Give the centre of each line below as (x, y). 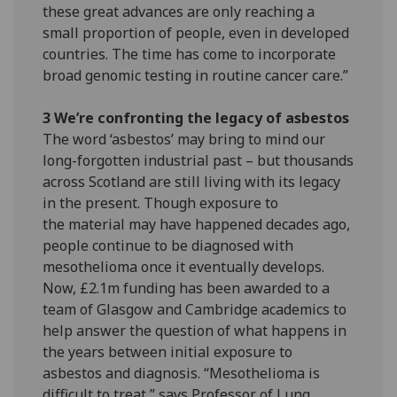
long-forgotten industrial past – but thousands (198, 161)
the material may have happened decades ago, (197, 225)
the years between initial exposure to (168, 352)
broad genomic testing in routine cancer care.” (196, 76)
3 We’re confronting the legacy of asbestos (196, 118)
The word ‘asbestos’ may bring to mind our (184, 140)
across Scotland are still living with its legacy (192, 182)
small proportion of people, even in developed (196, 33)
